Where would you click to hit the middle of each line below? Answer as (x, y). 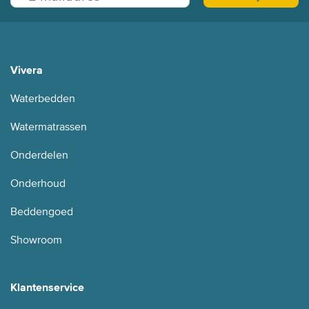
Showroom (36, 240)
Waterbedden (43, 99)
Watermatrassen (49, 127)
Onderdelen (39, 156)
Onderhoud (38, 184)
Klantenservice (47, 287)
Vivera (27, 71)
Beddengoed (42, 212)
